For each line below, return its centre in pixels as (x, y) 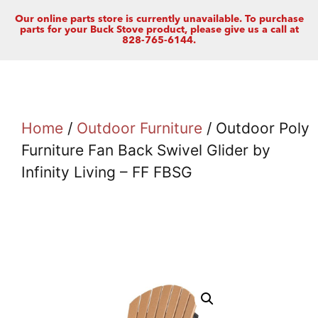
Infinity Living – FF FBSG (107, 172)
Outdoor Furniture (139, 128)
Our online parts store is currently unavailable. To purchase (159, 19)
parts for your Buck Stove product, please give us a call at (159, 30)
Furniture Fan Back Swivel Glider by (146, 150)
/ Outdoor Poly (256, 128)
